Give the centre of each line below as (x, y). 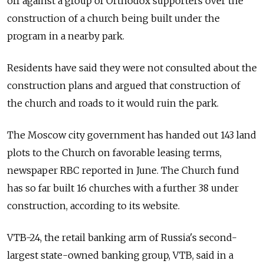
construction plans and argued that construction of (124, 85)
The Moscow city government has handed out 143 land (132, 135)
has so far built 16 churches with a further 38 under (123, 188)
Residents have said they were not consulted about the (132, 68)
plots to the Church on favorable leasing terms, (114, 153)
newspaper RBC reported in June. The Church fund (123, 170)
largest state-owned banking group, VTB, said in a (120, 255)
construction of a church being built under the (113, 18)
